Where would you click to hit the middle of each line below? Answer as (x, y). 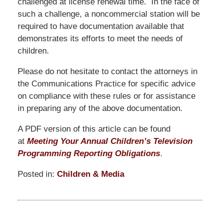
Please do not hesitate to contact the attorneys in (107, 71)
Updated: (33, 186)
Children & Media (90, 174)
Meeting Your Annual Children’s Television (110, 141)
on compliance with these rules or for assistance (106, 96)
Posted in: (36, 174)
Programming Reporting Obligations (89, 153)
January (32, 198)
